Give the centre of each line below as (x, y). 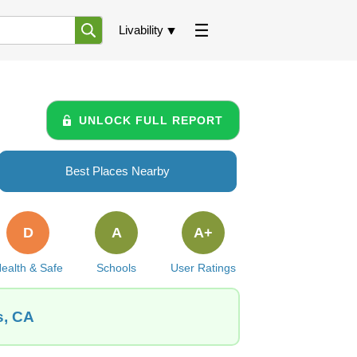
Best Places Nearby (118, 171)
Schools (117, 268)
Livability (141, 30)
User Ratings (203, 268)
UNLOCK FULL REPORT (151, 120)
